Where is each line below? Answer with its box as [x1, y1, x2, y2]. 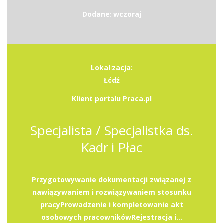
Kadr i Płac [81, 138, 142, 156]
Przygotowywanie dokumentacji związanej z [32, 175, 191, 184]
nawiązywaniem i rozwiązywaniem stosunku [32, 187, 191, 197]
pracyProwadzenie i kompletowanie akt [40, 200, 183, 209]
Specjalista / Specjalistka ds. [30, 121, 193, 139]
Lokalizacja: [90, 63, 133, 72]
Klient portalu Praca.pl [71, 94, 152, 103]
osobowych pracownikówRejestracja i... [41, 212, 182, 222]
